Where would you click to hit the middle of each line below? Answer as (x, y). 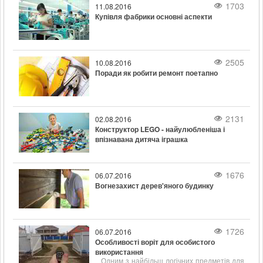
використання (119, 252)
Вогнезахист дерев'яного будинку (154, 186)
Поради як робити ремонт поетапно (156, 73)
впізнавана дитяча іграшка (141, 139)
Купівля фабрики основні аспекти (154, 16)
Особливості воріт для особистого (155, 242)
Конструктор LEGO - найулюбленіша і (160, 129)
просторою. (114, 11)
